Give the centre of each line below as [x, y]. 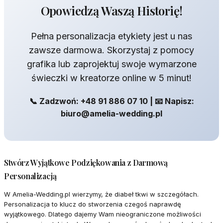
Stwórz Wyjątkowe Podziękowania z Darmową [86, 163]
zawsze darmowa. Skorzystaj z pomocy [111, 50]
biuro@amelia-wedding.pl [111, 114]
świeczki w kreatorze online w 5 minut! [111, 78]
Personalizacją [30, 176]
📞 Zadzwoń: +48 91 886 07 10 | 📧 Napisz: [111, 101]
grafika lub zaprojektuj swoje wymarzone [111, 64]
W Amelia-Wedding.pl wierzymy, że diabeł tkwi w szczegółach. [101, 194]
